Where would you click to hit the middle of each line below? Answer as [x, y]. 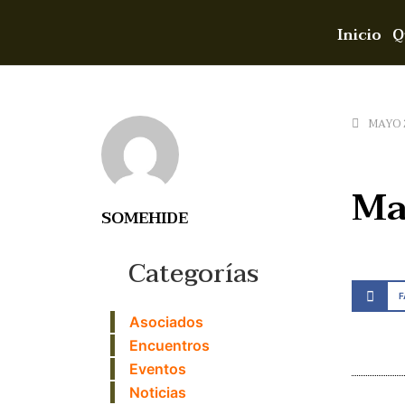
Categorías [193, 274]
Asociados [166, 322]
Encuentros [170, 345]
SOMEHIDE [145, 218]
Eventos [158, 369]
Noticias [158, 392]
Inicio [359, 35]
